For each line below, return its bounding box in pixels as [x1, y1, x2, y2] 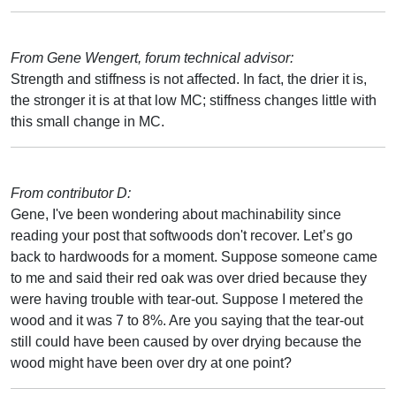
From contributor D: [11, 185, 131, 201]
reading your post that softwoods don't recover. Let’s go [11, 227, 353, 243]
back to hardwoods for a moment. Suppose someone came [11, 248, 377, 264]
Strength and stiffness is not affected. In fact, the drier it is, [11, 71, 367, 87]
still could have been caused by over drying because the [11, 333, 362, 349]
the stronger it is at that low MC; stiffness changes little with [11, 92, 377, 108]
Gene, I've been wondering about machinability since [11, 206, 341, 222]
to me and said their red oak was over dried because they [11, 270, 367, 286]
